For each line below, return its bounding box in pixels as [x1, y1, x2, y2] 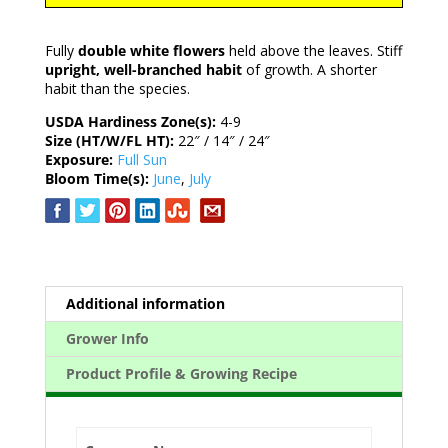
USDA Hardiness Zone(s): [44, 112, 220, 131]
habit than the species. [44, 79, 190, 98]
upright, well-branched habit [44, 60, 242, 79]
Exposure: [44, 150, 117, 169]
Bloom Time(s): [44, 169, 153, 188]
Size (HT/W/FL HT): [44, 131, 178, 150]
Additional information [65, 294, 225, 313]
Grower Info [65, 329, 149, 348]
